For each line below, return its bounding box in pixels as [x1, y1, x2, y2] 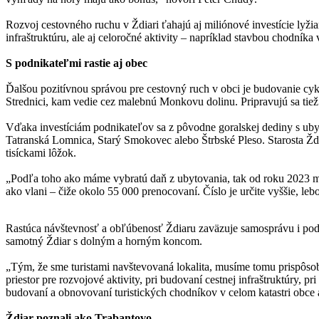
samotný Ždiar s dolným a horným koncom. [6, 234, 202, 247]
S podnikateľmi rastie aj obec [6, 56, 147, 69]
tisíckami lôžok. [6, 146, 76, 159]
